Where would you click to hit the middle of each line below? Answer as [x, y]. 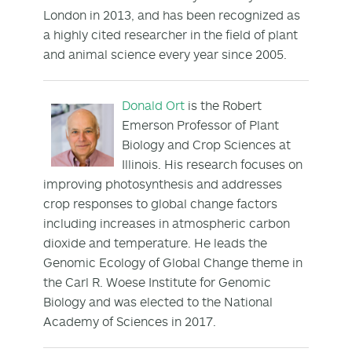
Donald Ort [153, 105]
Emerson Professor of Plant [200, 125]
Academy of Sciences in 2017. [130, 321]
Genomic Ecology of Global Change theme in [173, 262]
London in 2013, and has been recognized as [172, 15]
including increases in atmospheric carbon [167, 223]
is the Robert [223, 105]
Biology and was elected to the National [158, 301]
